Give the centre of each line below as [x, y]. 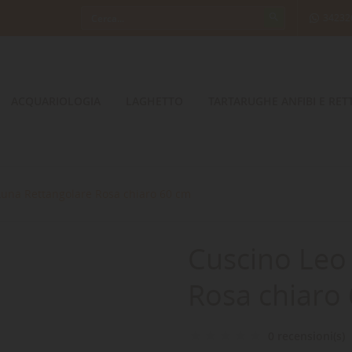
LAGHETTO [154, 101]
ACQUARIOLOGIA [56, 101]
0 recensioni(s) [306, 336]
